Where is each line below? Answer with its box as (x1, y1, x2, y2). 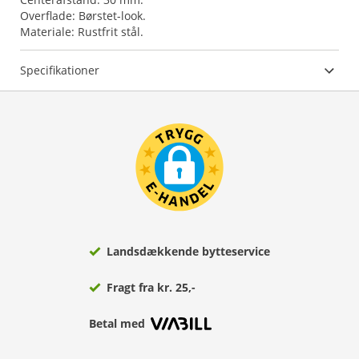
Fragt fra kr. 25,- (107, 280, 196, 295)
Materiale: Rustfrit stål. (20, 24, 143, 39)
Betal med (89, 316, 145, 331)
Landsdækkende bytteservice (107, 244, 270, 259)
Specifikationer (20, 63, 99, 78)
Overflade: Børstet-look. (20, 8, 146, 23)
